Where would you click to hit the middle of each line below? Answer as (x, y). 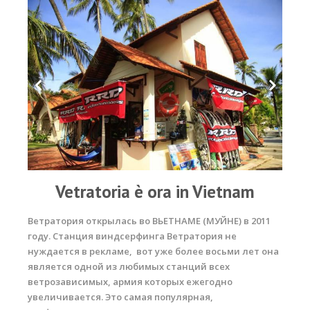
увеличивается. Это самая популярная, (120, 297)
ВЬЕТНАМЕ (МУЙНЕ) (197, 220)
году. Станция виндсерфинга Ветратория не (132, 236)
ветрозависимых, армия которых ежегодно (130, 281)
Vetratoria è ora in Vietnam (155, 191)
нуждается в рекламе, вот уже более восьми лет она (153, 251)
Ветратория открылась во (90, 220)
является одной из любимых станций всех (129, 266)
